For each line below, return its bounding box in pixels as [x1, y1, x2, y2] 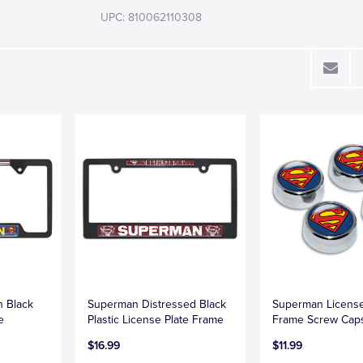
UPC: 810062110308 [100, 11, 202, 24]
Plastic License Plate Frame [88, 312, 224, 327]
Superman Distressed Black [88, 297, 227, 311]
